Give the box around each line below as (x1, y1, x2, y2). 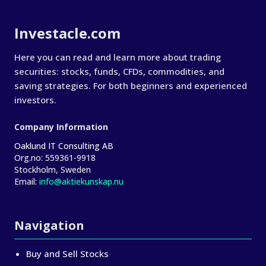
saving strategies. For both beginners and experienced (14, 80, 247, 91)
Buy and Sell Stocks (26, 248, 109, 259)
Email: (14, 176, 37, 187)
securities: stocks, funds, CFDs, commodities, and (14, 65, 224, 77)
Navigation (14, 217, 84, 233)
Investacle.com (14, 23, 121, 43)
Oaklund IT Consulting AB (14, 140, 113, 151)
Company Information (14, 121, 108, 132)
